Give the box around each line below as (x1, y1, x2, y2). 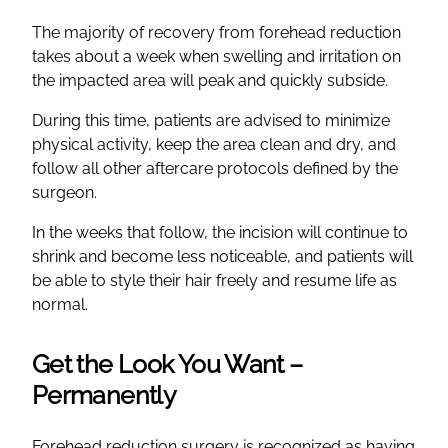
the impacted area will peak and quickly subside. (32, 70, 388, 90)
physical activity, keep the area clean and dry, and (32, 134, 396, 154)
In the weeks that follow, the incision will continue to (32, 222, 408, 242)
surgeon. (32, 182, 97, 202)
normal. (32, 294, 88, 314)
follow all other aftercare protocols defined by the (32, 158, 398, 178)
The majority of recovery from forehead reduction (32, 22, 401, 42)
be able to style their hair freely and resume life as (32, 270, 397, 290)
